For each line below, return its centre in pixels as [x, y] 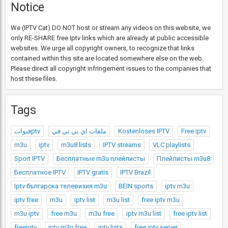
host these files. [34, 79]
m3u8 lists [76, 145]
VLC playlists [172, 145]
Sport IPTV [30, 159]
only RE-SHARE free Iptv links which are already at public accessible [110, 38]
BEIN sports [136, 186]
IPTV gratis [93, 172]
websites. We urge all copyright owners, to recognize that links [103, 48]
